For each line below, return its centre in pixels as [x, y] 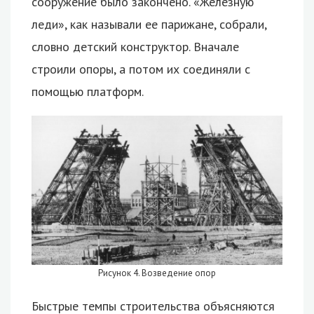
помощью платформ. [88, 91]
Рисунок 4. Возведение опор [157, 273]
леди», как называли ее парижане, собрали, [149, 24]
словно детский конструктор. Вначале [135, 46]
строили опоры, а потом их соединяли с [141, 69]
